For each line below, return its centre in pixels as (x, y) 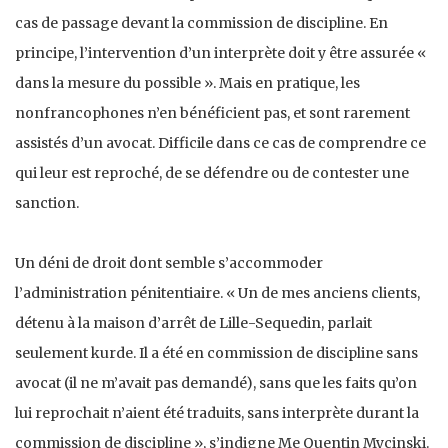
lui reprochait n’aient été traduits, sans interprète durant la (217, 412)
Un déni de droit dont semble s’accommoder (169, 262)
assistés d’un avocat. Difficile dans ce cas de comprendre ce (220, 142)
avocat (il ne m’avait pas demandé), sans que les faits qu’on (216, 382)
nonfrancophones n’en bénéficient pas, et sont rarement (212, 112)
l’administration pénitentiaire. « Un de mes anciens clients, (217, 292)
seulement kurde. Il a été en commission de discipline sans (216, 352)
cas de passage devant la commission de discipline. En (201, 22)
